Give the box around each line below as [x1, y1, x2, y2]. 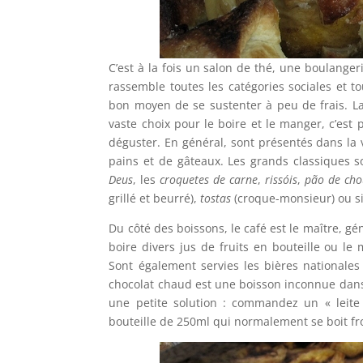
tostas [200, 190, 232, 207]
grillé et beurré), [109, 190, 201, 207]
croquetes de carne [160, 172, 258, 188]
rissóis [265, 172, 298, 188]
